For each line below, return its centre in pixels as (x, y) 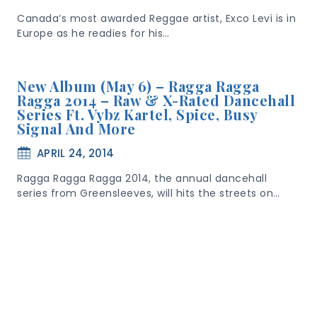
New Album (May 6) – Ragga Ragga (138, 86)
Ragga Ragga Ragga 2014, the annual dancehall (142, 178)
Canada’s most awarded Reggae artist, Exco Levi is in (156, 18)
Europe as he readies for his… (93, 33)
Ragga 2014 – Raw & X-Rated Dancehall (156, 100)
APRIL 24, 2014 (76, 153)
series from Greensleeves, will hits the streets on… (149, 193)
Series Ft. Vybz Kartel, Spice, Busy (137, 114)
